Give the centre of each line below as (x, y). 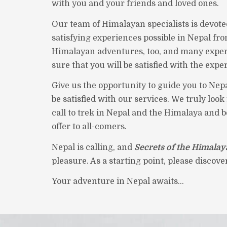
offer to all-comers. (89, 127)
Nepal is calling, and (93, 147)
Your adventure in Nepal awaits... (118, 181)
